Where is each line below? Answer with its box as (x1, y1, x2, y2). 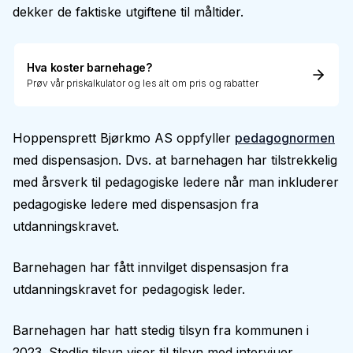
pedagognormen (235, 130, 335, 146)
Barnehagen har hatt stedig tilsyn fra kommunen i (13, 322, 309, 338)
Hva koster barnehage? (27, 61, 152, 74)
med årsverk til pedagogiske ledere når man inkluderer (13, 174, 339, 190)
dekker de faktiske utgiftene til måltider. (13, 4, 243, 20)
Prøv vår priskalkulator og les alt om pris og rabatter (27, 77, 258, 89)
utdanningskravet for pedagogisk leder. (13, 281, 245, 297)
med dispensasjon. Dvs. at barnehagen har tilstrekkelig (13, 152, 337, 168)
